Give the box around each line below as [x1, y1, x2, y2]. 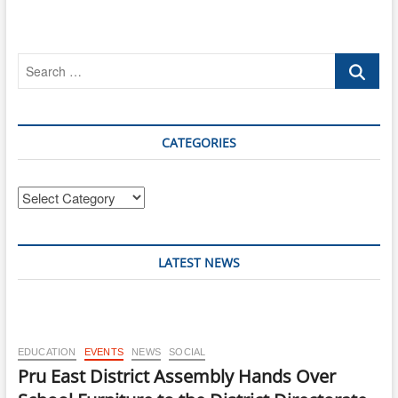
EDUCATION [17, 346, 76, 357]
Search [335, 52, 378, 71]
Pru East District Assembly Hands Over [17, 364, 336, 388]
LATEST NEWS [157, 254, 240, 271]
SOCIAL [169, 346, 206, 357]
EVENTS [84, 346, 123, 357]
